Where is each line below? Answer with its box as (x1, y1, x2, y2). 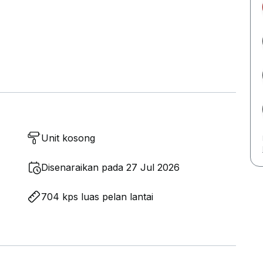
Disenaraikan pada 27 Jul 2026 (41, 161, 180, 173)
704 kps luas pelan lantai (41, 191, 153, 203)
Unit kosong (41, 132, 95, 144)
